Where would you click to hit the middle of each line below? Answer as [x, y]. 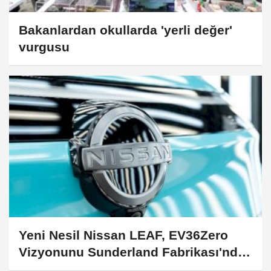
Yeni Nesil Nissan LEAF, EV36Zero [123, 235]
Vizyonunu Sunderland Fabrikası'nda [132, 252]
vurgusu [44, 47]
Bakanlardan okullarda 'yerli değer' [126, 30]
